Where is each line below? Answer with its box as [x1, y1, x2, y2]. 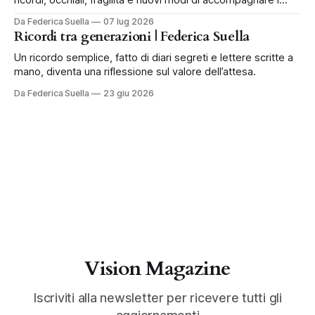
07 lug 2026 [103, 15, 154, 27]
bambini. [14, 7, 54, 20]
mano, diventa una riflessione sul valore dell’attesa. [14, 65, 256, 78]
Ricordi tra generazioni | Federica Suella [14, 27, 250, 46]
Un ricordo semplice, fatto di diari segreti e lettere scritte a [14, 51, 293, 64]
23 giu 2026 [103, 87, 154, 98]
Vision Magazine [84, 255, 231, 283]
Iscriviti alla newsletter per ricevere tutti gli [33, 290, 282, 306]
